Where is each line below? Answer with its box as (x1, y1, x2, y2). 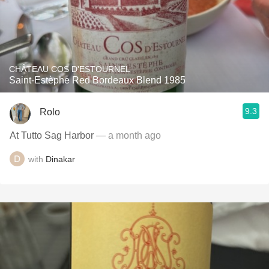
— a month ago (94, 130, 161, 141)
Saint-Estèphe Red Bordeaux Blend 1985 (9, 75, 186, 85)
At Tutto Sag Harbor (10, 130, 94, 141)
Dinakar (46, 154, 75, 164)
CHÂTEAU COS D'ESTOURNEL (9, 64, 130, 74)
